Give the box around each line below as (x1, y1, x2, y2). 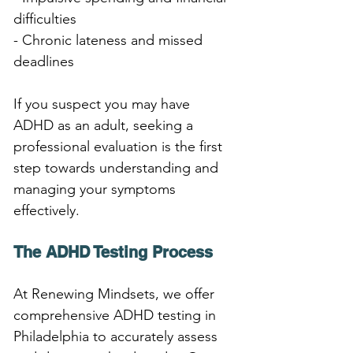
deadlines (13, 52, 74, 70)
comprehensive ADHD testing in (13, 306, 220, 324)
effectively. (13, 201, 80, 219)
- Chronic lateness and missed (13, 31, 206, 49)
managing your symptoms (13, 180, 180, 198)
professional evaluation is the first (13, 137, 226, 155)
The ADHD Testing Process (13, 242, 213, 262)
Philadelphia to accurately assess (13, 327, 221, 345)
